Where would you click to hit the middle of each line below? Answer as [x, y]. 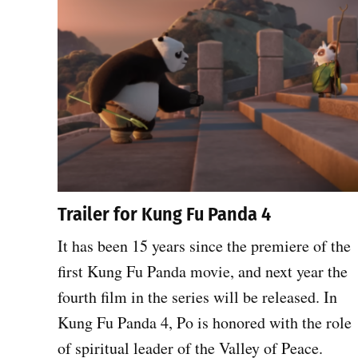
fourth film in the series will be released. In [197, 296]
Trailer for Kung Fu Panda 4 [164, 214]
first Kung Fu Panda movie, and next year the [203, 271]
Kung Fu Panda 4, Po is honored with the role [205, 322]
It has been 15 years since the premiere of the [204, 245]
